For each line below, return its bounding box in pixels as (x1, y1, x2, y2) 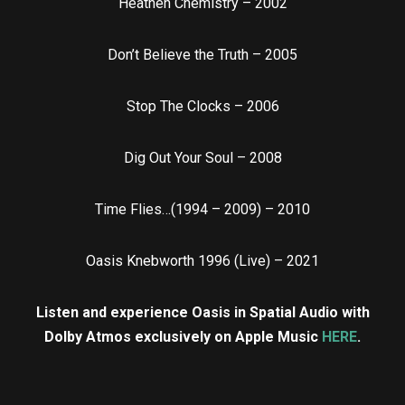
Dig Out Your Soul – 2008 (123, 149, 282, 167)
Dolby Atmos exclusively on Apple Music (44, 328, 322, 346)
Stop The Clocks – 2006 (126, 98, 279, 116)
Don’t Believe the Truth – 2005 (108, 46, 297, 64)
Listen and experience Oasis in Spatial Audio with (35, 304, 370, 322)
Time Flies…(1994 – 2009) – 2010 (95, 201, 310, 219)
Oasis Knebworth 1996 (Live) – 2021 (86, 252, 319, 270)
